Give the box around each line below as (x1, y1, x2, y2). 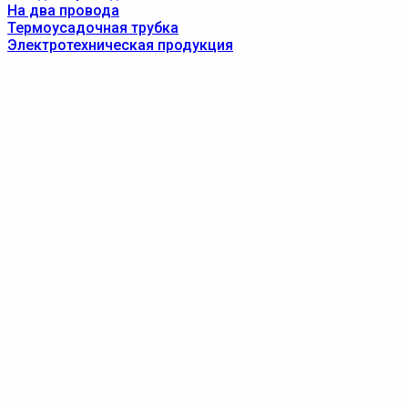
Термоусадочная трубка (7, 19, 178, 36)
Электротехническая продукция (7, 36, 233, 54)
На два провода (7, 2, 119, 19)
